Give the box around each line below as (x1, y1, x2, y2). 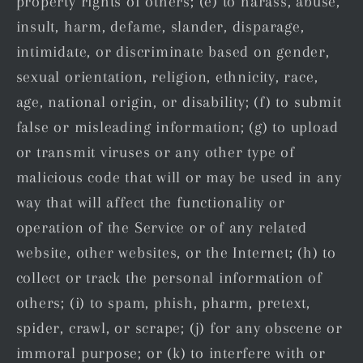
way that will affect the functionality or (15, 194, 285, 211)
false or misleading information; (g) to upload (15, 118, 339, 136)
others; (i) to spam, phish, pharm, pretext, (15, 294, 311, 312)
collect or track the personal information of (15, 269, 322, 287)
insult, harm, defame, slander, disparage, (15, 18, 305, 36)
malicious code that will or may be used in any (15, 169, 342, 186)
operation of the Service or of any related (15, 219, 308, 237)
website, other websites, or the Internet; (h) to (15, 244, 336, 262)
